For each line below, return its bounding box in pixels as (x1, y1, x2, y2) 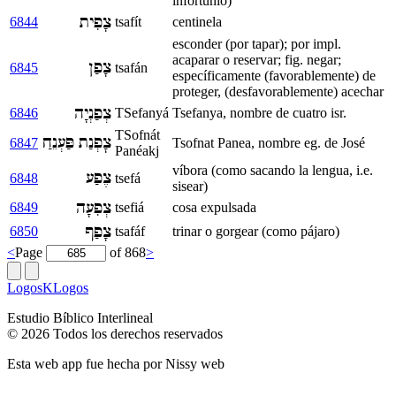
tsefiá (115, 199, 144, 215)
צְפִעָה (76, 197, 111, 218)
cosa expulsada (172, 199, 256, 215)
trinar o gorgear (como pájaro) (172, 223, 339, 239)
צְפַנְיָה (74, 103, 111, 124)
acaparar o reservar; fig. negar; (172, 51, 341, 67)
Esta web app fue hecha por (7, 355, 165, 371)
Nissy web (165, 355, 225, 371)
